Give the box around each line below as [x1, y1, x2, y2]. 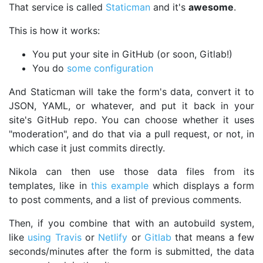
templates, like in [9, 179, 91, 191]
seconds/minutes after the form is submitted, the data [9, 245, 254, 257]
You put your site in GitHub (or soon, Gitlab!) [32, 48, 232, 60]
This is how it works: [9, 24, 100, 36]
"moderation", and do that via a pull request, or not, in [9, 127, 254, 140]
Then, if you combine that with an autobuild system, [9, 217, 254, 229]
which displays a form [149, 179, 254, 191]
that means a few [171, 231, 255, 243]
